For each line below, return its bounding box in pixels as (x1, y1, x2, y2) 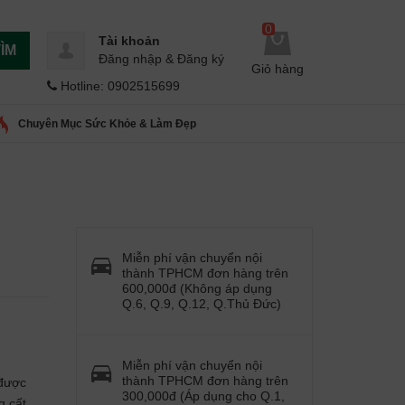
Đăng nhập (99, 52, 162, 66)
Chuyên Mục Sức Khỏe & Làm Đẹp (18, 118, 196, 130)
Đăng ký (177, 52, 224, 66)
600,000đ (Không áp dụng (121, 281, 272, 296)
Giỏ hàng (251, 61, 304, 77)
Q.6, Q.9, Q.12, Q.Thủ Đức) (121, 297, 281, 311)
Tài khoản (99, 33, 160, 48)
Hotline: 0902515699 (57, 79, 180, 93)
